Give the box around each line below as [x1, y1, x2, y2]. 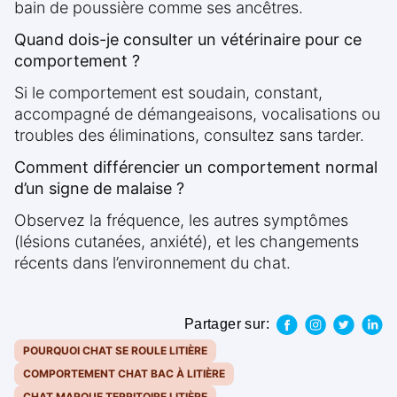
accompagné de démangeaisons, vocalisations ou [14, 105, 380, 124]
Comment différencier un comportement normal [14, 158, 378, 177]
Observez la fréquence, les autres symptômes [14, 211, 348, 230]
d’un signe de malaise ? [14, 179, 184, 198]
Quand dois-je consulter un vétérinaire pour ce [14, 30, 362, 50]
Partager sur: [183, 316, 269, 332]
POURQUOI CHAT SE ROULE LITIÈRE [23, 344, 207, 358]
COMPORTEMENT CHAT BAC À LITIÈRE [23, 367, 225, 381]
